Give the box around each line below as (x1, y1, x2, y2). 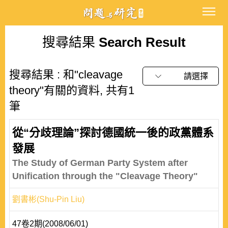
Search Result (95, 35, 186, 50)
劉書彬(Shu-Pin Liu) (12, 195, 84, 204)
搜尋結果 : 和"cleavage (9, 68, 123, 81)
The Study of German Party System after (12, 158, 188, 168)
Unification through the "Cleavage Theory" (12, 171, 198, 181)
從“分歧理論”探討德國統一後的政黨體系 (12, 126, 214, 139)
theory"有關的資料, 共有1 (9, 84, 134, 97)
